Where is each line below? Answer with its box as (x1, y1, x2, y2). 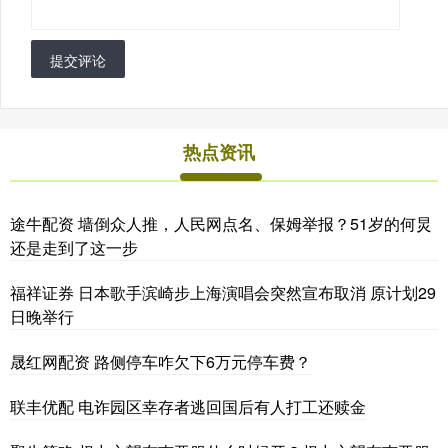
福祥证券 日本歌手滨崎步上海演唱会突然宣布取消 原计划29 (10, 280, 436, 304)
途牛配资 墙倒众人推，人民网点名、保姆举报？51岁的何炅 (10, 211, 432, 235)
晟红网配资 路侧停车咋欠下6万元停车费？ (10, 349, 311, 373)
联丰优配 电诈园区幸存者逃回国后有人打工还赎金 (10, 394, 366, 418)
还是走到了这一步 (10, 235, 138, 259)
